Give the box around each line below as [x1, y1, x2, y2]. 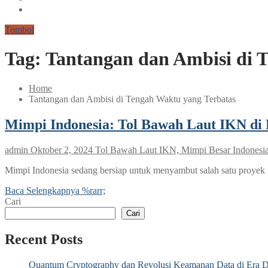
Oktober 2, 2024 [31, 144, 93, 155]
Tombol [5, 25, 34, 35]
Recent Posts [5, 231, 83, 247]
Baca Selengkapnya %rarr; [5, 185, 105, 196]
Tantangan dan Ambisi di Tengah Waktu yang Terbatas [29, 93, 236, 104]
